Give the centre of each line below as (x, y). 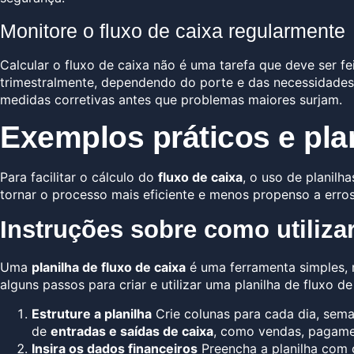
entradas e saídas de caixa (132, 331)
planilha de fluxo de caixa (109, 267)
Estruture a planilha (92, 313)
